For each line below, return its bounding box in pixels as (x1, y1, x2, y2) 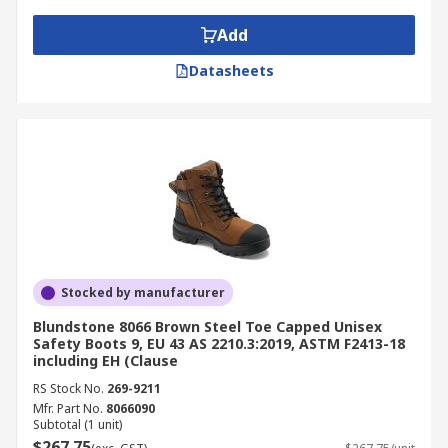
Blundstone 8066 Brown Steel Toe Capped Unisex (33, 317, 382, 336)
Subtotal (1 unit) (33, 416, 122, 433)
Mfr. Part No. (33, 400, 103, 417)
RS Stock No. (33, 380, 104, 397)
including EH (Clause (33, 351, 178, 370)
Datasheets (188, 61, 274, 80)
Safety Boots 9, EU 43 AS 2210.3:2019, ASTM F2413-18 (33, 334, 405, 353)
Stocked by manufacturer (61, 284, 225, 301)
